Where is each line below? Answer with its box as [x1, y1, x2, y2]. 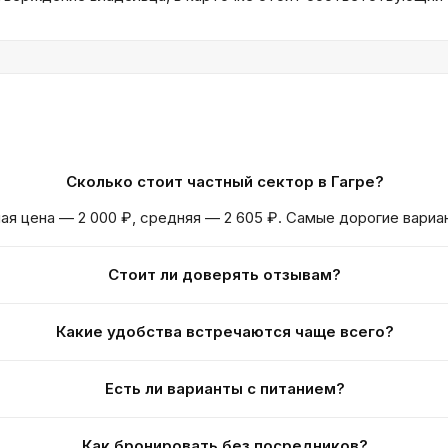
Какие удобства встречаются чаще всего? [55, 322, 394, 341]
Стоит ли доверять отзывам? [108, 265, 342, 284]
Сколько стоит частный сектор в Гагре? [65, 172, 384, 191]
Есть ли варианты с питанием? [104, 379, 345, 398]
